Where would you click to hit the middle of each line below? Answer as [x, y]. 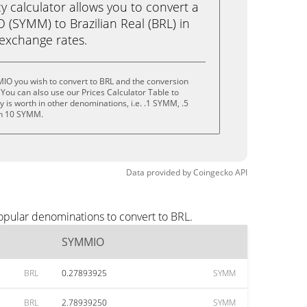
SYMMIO [83, 242]
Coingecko [213, 172]
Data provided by [159, 172]
